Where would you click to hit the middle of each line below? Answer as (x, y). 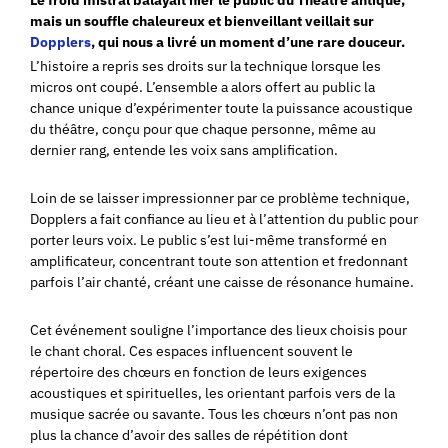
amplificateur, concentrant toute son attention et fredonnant (219, 260)
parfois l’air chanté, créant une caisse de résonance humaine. (222, 281)
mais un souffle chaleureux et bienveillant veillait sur (202, 20)
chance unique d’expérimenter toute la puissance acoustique (221, 107)
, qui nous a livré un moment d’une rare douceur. (248, 41)
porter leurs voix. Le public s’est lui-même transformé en (208, 239)
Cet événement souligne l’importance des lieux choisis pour (218, 329)
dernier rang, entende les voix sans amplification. (184, 149)
